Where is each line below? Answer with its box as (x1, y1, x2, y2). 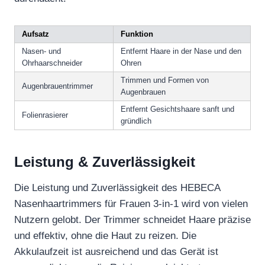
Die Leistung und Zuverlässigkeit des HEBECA (14, 182, 220, 194)
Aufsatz (22, 30, 49, 39)
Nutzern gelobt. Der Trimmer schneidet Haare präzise (14, 214, 251, 226)
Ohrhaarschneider (22, 59, 82, 68)
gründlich (121, 117, 151, 126)
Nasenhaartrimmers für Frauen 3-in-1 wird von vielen (14, 198, 248, 210)
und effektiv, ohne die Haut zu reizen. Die (14, 230, 196, 242)
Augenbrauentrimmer (22, 82, 93, 91)
